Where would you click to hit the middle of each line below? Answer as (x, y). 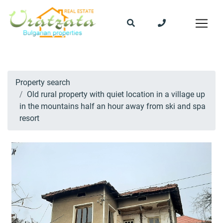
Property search (43, 82)
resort (29, 118)
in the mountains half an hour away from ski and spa (112, 106)
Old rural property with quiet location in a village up (116, 94)
